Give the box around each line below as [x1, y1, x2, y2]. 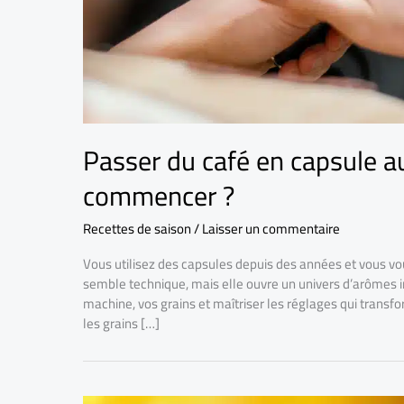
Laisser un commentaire [202, 216, 340, 243]
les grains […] [83, 310, 160, 337]
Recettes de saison [83, 216, 191, 243]
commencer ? [83, 170, 234, 222]
